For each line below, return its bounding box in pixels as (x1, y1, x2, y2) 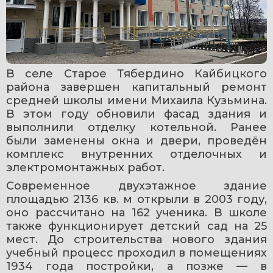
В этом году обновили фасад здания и (6, 107, 267, 121)
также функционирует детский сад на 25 (6, 219, 267, 233)
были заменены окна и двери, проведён (6, 133, 267, 147)
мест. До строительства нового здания (6, 232, 267, 246)
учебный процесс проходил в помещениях (6, 246, 267, 260)
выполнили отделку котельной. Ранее (6, 120, 267, 134)
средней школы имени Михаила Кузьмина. (6, 93, 267, 107)
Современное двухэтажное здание (6, 179, 267, 193)
